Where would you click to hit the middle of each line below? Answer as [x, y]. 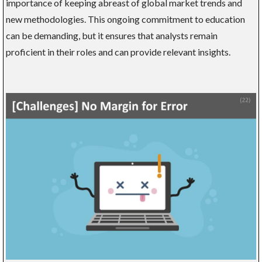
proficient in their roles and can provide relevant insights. [118, 52]
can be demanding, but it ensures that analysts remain [112, 36]
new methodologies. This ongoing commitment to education [125, 19]
